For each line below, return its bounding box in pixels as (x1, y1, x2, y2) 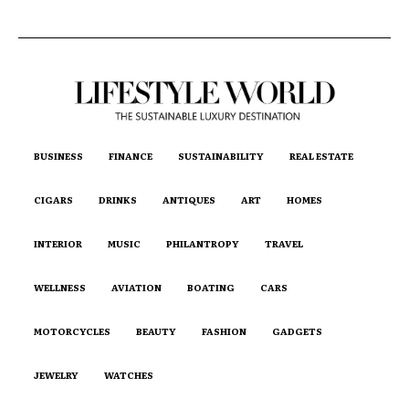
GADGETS (272, 323, 322, 338)
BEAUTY (136, 323, 176, 338)
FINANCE (109, 148, 152, 163)
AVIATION (111, 279, 162, 294)
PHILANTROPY (166, 236, 239, 250)
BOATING (187, 279, 235, 294)
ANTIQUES (163, 192, 215, 206)
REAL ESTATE (289, 148, 353, 163)
